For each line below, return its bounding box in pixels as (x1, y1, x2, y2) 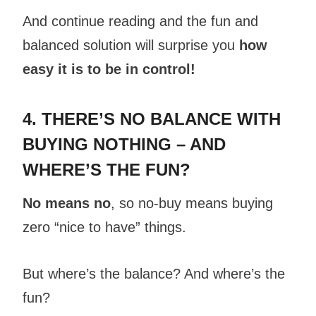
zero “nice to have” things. (23, 219, 186, 236)
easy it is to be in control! (23, 61, 195, 78)
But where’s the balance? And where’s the (23, 266, 285, 282)
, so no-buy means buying (111, 195, 273, 212)
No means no (23, 195, 111, 212)
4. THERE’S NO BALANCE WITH (23, 109, 281, 129)
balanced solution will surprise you (23, 37, 239, 54)
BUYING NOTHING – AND (23, 135, 226, 154)
